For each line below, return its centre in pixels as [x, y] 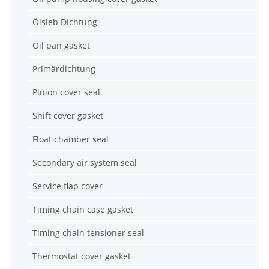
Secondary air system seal [85, 162]
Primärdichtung [64, 68]
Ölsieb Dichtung [65, 22]
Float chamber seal [71, 139]
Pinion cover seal [66, 92]
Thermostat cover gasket [82, 256]
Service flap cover [68, 186]
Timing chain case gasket [83, 209]
